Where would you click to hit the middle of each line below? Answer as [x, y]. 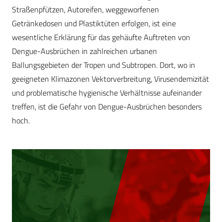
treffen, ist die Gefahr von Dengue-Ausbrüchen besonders [107, 107]
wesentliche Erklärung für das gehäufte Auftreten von [101, 37]
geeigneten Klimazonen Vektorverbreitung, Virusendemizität [111, 79]
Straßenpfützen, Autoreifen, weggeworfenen [85, 10]
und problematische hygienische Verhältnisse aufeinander [107, 93]
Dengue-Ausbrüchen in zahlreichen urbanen [84, 51]
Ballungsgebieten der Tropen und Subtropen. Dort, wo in [104, 65]
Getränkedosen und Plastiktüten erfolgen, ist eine [94, 24]
